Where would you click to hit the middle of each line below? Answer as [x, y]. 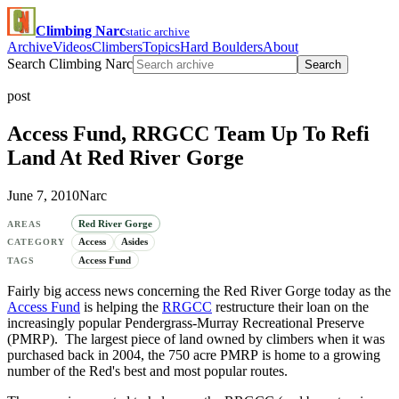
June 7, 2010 [43, 195]
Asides [134, 242]
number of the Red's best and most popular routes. [147, 370]
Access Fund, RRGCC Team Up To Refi [188, 133]
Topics [161, 47]
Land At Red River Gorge [126, 157]
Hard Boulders [221, 47]
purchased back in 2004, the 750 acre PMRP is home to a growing [194, 354]
